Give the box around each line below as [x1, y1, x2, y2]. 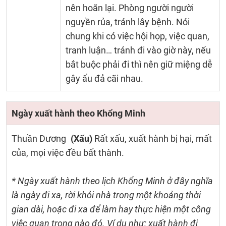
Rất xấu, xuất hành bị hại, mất [92, 133, 212, 144]
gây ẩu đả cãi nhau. [65, 73, 143, 84]
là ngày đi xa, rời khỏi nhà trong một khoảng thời [12, 190, 201, 200]
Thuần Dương [12, 133, 68, 144]
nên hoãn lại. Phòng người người [65, 3, 194, 13]
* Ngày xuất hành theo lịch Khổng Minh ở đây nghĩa [12, 176, 213, 186]
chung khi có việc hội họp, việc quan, [65, 31, 209, 41]
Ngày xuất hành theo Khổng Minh [12, 108, 145, 119]
